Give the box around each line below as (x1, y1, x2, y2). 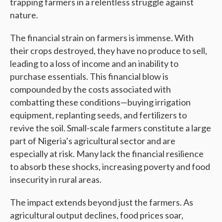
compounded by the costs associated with (10, 84, 171, 95)
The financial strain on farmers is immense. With (10, 32, 194, 44)
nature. (10, 9, 38, 21)
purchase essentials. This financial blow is (10, 71, 168, 82)
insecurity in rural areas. (10, 174, 102, 185)
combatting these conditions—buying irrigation (10, 97, 191, 108)
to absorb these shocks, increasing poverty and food (10, 161, 210, 172)
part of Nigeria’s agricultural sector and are (10, 135, 175, 147)
